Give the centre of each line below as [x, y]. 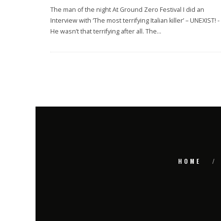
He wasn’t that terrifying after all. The [104, 31]
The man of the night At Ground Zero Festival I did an [127, 10]
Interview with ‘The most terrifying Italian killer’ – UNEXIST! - [135, 20]
